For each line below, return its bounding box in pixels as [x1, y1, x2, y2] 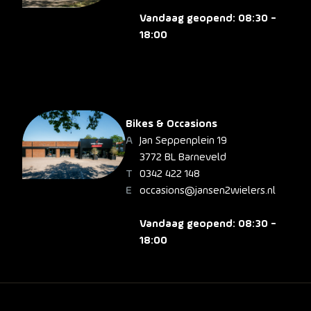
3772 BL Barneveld [139, 151, 226, 163]
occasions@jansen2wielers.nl [139, 185, 276, 196]
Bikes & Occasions [125, 118, 217, 130]
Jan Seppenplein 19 [139, 135, 227, 146]
